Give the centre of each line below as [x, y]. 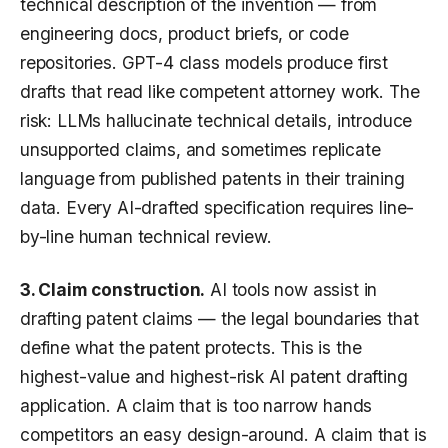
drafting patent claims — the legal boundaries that [219, 319]
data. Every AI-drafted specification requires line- [217, 208]
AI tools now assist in [291, 290]
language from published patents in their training [212, 179]
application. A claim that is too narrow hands [196, 406]
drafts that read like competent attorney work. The [220, 92]
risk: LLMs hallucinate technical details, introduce [216, 121]
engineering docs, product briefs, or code [184, 34]
